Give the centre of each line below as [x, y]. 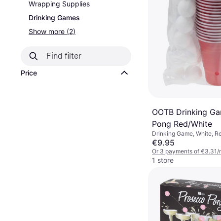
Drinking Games [54, 18]
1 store [163, 160]
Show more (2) [52, 31]
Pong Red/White [182, 124]
